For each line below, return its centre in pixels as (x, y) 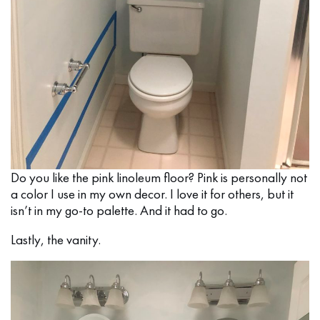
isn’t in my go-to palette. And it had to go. (119, 211)
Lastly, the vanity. (56, 240)
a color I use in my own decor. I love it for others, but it (152, 194)
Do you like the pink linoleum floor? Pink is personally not (159, 178)
